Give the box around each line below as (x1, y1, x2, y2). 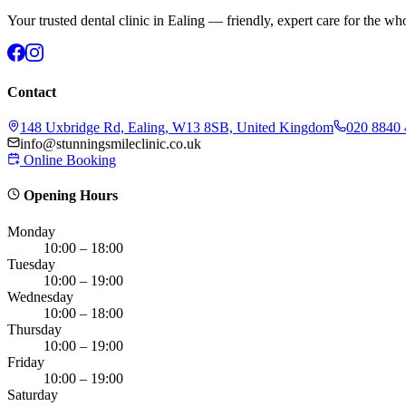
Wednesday (7, 288, 73, 304)
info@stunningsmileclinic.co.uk (20, 136, 201, 152)
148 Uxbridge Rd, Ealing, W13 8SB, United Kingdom (20, 120, 333, 136)
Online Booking (20, 152, 116, 169)
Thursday (7, 321, 62, 337)
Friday (7, 353, 44, 370)
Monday (7, 223, 55, 239)
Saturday (7, 386, 58, 402)
